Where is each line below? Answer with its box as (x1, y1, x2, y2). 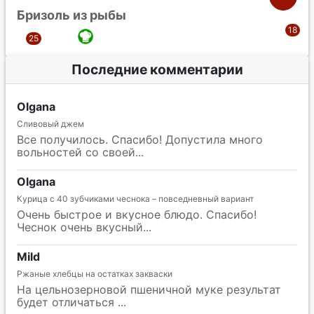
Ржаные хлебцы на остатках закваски (17, 268, 172, 279)
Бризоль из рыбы (17, 7, 126, 22)
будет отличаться (17, 294, 118, 309)
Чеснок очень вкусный (17, 219, 143, 234)
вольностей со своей (17, 144, 135, 159)
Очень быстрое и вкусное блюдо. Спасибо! (17, 207, 257, 221)
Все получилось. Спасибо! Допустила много (17, 132, 263, 146)
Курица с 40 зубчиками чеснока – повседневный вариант (17, 193, 254, 204)
